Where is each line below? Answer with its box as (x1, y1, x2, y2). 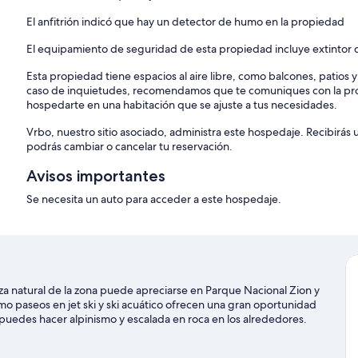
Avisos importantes (26, 166, 166, 186)
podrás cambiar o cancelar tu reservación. (26, 139, 233, 154)
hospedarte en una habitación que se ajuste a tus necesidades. (26, 97, 338, 113)
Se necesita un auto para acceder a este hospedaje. (26, 192, 282, 207)
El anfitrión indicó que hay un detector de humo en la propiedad (26, 14, 345, 30)
